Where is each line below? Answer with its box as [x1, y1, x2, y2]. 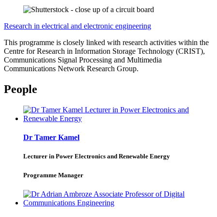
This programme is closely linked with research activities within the [4, 38, 209, 47]
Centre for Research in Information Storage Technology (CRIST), [4, 47, 205, 56]
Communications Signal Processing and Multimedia [4, 56, 162, 64]
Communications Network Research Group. [4, 64, 139, 73]
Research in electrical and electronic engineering [4, 22, 151, 31]
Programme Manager [23, 171, 83, 179]
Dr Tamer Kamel [23, 133, 79, 142]
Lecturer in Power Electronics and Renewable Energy [23, 153, 170, 160]
